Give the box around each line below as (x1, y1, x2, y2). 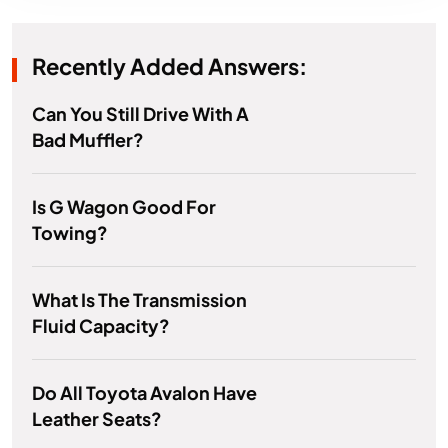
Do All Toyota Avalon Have (32, 381, 257, 405)
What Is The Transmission (32, 288, 247, 312)
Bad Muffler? (32, 128, 144, 152)
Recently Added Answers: (32, 52, 307, 81)
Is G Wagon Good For (32, 195, 216, 219)
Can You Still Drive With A (32, 102, 249, 126)
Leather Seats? (32, 407, 162, 431)
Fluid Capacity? (32, 314, 170, 338)
